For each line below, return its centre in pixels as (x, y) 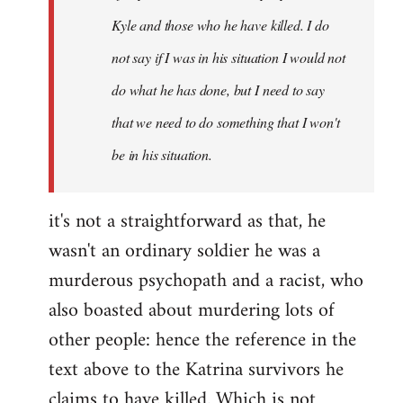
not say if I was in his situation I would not (228, 57)
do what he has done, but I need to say (218, 89)
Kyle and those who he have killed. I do (220, 24)
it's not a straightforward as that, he (187, 221)
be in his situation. (162, 154)
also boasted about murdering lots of (192, 310)
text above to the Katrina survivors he (196, 370)
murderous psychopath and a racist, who (206, 281)
